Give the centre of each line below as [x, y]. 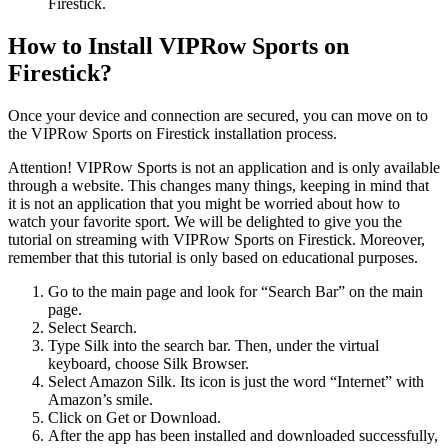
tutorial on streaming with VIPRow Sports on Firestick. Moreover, [216, 239]
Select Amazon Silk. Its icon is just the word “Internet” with [236, 381]
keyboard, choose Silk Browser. [148, 363]
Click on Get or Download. [134, 417]
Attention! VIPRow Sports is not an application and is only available [224, 167]
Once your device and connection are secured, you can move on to [218, 115]
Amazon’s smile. [100, 399]
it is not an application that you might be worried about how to [204, 203]
